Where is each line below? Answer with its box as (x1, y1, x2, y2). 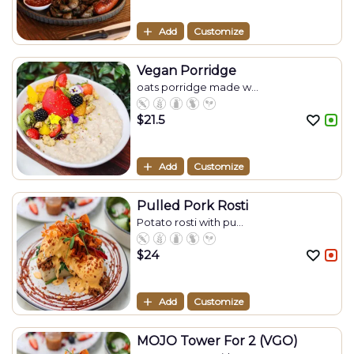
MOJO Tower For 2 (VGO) (137, 333, 298, 348)
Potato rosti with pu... (137, 216, 243, 228)
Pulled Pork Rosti (137, 198, 248, 213)
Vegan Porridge (137, 63, 236, 78)
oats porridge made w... (137, 81, 258, 93)
